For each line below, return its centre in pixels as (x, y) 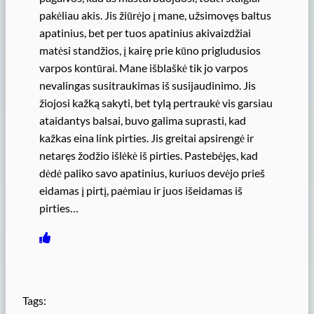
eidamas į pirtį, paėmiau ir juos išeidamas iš (141, 191)
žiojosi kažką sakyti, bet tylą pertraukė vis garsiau (156, 103)
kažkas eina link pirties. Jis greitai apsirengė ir (146, 138)
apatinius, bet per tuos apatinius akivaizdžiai (145, 33)
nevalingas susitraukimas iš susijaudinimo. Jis (148, 86)
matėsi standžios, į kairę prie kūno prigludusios (150, 50)
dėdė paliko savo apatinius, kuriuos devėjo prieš (152, 173)
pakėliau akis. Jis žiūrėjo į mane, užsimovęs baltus (155, 15)
